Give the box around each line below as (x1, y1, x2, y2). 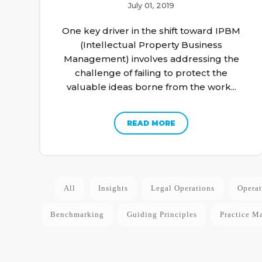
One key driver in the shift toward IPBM (62, 25, 241, 36)
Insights (98, 183, 128, 192)
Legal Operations (150, 183, 215, 192)
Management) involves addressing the (63, 53, 239, 64)
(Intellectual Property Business (80, 39, 223, 50)
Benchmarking (50, 209, 104, 219)
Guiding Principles (126, 209, 197, 219)
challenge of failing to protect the (75, 67, 228, 78)
